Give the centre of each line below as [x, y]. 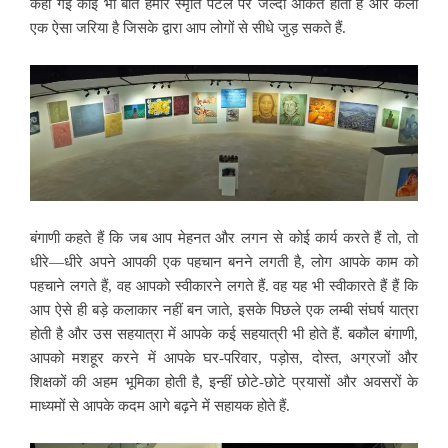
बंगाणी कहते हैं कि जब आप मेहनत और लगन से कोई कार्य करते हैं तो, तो [224, 237]
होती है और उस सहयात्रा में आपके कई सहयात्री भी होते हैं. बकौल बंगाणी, [224, 333]
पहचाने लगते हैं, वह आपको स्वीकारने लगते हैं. [152, 285]
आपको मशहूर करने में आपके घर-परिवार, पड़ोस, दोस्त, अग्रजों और [224, 357]
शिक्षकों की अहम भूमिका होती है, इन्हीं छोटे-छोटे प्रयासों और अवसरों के [224, 381]
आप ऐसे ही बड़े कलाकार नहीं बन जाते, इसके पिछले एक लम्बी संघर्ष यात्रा [224, 309]
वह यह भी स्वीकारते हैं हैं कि [346, 285]
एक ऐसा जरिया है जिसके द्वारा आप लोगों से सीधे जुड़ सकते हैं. [188, 28]
